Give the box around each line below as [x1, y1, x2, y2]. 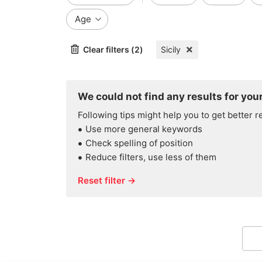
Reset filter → [78, 175, 136, 186]
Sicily [161, 44, 181, 54]
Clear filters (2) [83, 44, 143, 54]
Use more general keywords [85, 123, 202, 135]
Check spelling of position [85, 137, 193, 149]
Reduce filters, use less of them [85, 151, 216, 163]
